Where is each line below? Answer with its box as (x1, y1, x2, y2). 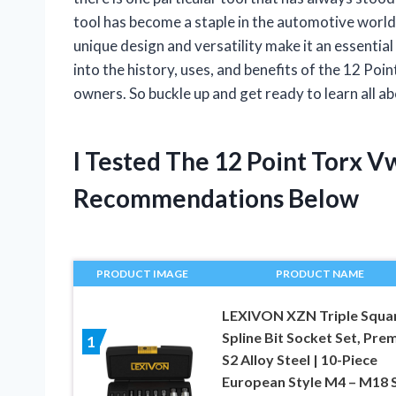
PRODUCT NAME (276, 266, 365, 280)
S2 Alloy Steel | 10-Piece (221, 350, 377, 368)
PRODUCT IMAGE (96, 266, 189, 280)
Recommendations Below (73, 182, 359, 213)
